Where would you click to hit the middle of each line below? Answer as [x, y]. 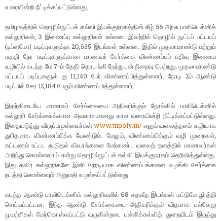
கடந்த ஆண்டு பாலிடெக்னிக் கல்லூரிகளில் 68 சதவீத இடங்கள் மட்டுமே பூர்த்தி [110, 195]
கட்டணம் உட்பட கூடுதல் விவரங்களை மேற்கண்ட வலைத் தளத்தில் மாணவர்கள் [110, 145]
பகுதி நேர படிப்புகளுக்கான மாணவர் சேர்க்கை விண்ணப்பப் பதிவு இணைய [110, 56]
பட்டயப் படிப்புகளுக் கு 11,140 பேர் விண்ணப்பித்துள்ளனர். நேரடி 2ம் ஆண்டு [110, 76]
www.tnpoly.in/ [118, 126]
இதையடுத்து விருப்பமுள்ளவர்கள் [50, 126]
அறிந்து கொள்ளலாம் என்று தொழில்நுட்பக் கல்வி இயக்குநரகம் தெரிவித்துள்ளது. [110, 155]
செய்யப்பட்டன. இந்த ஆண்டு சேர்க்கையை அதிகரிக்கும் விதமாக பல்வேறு [110, 204]
